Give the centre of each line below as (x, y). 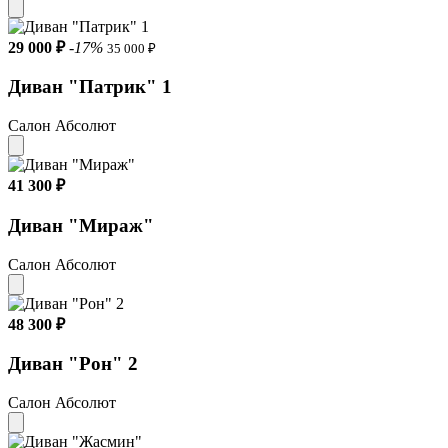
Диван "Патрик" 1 (90, 87)
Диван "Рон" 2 (73, 364)
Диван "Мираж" (81, 225)
